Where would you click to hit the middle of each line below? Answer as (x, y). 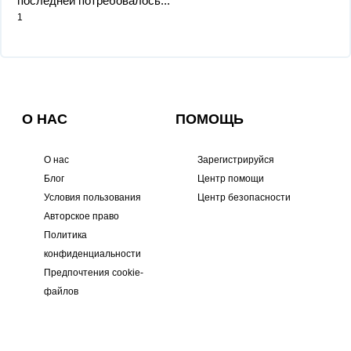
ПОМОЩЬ (210, 119)
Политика (65, 235)
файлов (61, 291)
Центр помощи (231, 179)
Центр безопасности (244, 197)
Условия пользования (92, 197)
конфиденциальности (92, 254)
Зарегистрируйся (236, 160)
